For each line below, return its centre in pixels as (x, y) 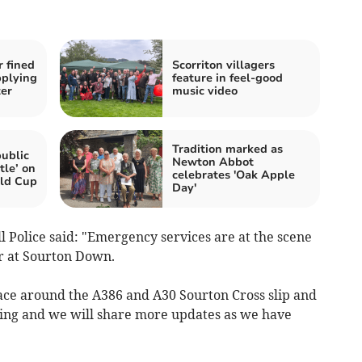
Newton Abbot (213, 162)
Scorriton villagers (223, 65)
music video (205, 91)
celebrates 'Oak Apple (234, 175)
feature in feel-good (227, 78)
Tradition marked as (227, 149)
